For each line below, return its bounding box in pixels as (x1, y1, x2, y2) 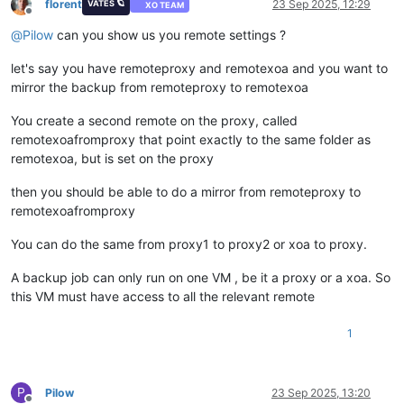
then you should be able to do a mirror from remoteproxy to (11, 184, 361, 200)
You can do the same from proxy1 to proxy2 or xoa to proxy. (11, 236, 367, 252)
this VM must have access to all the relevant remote (11, 289, 315, 305)
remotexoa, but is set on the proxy (11, 151, 214, 167)
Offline (28, 10, 61, 24)
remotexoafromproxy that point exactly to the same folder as (11, 132, 371, 148)
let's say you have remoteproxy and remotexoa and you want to (11, 60, 388, 77)
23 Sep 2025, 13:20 (271, 386, 371, 400)
